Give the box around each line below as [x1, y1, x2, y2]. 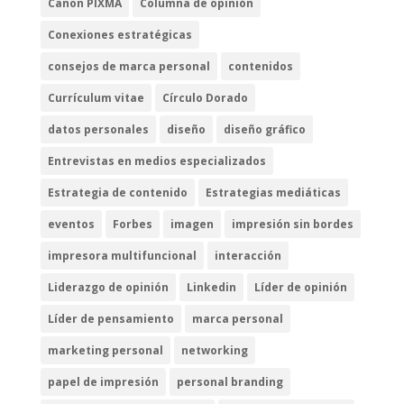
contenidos [227, 58, 293, 74]
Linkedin [186, 279, 236, 295]
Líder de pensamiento [47, 310, 174, 326]
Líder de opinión [253, 279, 347, 295]
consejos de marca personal [47, 58, 210, 74]
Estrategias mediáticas [205, 184, 341, 200]
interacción [214, 247, 281, 263]
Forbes [112, 216, 152, 232]
